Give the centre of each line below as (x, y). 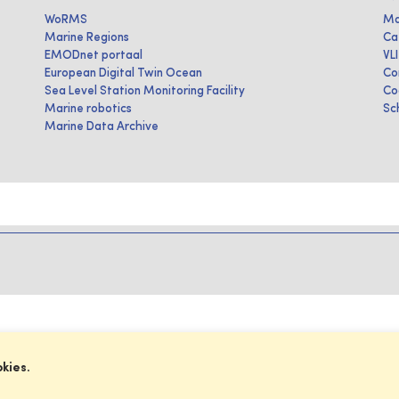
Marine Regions (87, 37)
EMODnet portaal (94, 55)
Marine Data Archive (102, 126)
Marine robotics (88, 109)
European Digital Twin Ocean (123, 73)
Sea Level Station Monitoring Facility (145, 91)
